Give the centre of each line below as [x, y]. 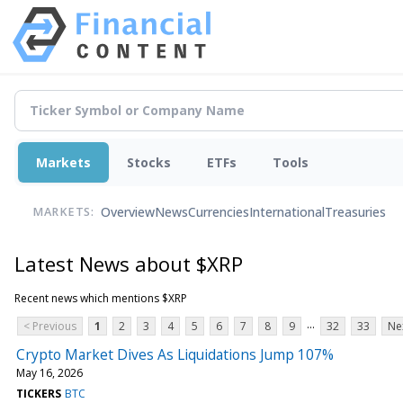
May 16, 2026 [49, 372]
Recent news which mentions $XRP [101, 298]
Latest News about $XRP [129, 263]
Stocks [149, 162]
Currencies [219, 212]
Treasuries [355, 212]
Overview [128, 212]
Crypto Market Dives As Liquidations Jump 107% [175, 354]
